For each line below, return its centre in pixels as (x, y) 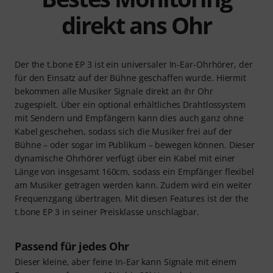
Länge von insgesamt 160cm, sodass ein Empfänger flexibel (134, 171)
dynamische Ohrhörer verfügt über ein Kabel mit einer (125, 158)
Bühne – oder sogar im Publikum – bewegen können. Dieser (135, 144)
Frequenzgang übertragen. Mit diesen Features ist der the (132, 198)
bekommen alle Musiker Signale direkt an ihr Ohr (114, 91)
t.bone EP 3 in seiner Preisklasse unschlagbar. (107, 211)
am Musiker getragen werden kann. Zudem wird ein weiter (133, 185)
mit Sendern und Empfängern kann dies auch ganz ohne (129, 118)
